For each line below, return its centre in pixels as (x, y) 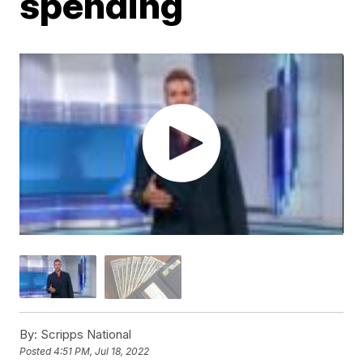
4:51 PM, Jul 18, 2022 (102, 351)
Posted (37, 351)
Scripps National (85, 334)
